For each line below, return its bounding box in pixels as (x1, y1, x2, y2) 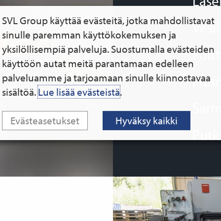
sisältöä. (2, 85, 38, 98)
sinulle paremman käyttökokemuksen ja (2, 28, 176, 41)
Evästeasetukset (10, 114, 79, 127)
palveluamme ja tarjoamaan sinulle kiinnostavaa (2, 71, 211, 84)
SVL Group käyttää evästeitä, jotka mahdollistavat (2, 13, 215, 27)
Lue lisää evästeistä (38, 85, 120, 98)
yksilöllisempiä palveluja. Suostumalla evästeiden (2, 42, 215, 55)
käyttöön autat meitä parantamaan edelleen (2, 56, 194, 70)
